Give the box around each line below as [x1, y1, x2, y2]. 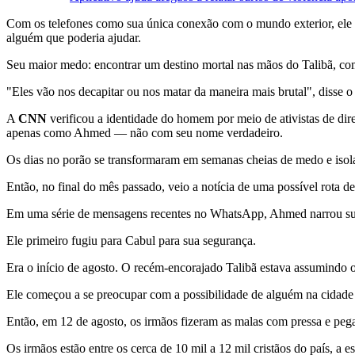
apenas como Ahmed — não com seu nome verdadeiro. [6, 125, 283, 139]
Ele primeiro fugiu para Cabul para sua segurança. [6, 233, 256, 247]
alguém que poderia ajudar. [6, 30, 141, 44]
